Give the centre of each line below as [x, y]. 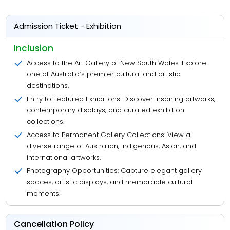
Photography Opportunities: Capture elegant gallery [114, 171]
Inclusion [34, 48]
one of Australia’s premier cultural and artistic [104, 74]
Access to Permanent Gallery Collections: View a [109, 135]
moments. [44, 193]
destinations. [48, 85]
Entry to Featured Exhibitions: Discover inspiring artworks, [121, 99]
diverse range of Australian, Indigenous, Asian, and [112, 146]
